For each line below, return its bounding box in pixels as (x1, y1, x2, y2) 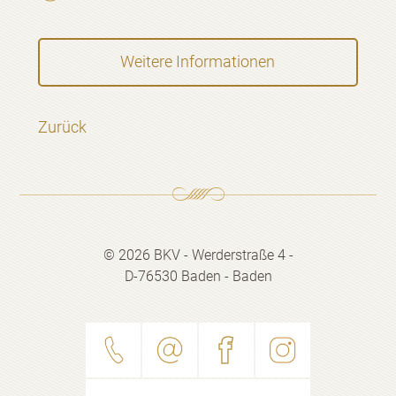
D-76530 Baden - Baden (124, 267, 272, 285)
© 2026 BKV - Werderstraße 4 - (103, 246, 293, 263)
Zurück (37, 117, 87, 136)
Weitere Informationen (120, 52, 276, 72)
